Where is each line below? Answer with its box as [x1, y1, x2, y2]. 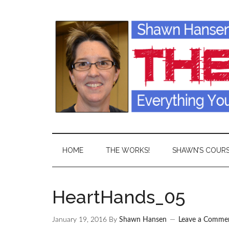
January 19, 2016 [52, 216, 107, 223]
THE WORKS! [106, 146, 150, 154]
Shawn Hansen [119, 216, 167, 223]
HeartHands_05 [52, 186, 186, 208]
